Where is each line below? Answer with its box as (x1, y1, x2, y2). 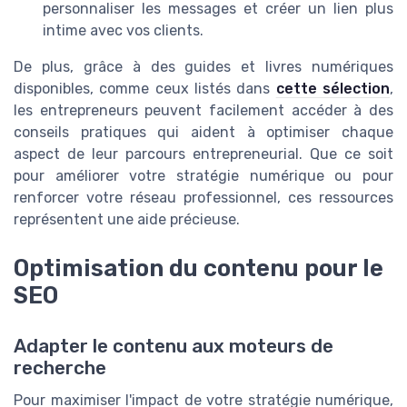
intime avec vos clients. (43, 21, 203, 39)
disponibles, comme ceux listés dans (14, 79, 276, 97)
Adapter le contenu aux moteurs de (14, 335, 333, 358)
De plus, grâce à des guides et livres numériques (14, 57, 393, 75)
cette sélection (275, 79, 391, 97)
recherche (14, 357, 106, 380)
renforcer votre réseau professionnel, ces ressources (14, 188, 393, 206)
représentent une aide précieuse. (14, 210, 240, 228)
